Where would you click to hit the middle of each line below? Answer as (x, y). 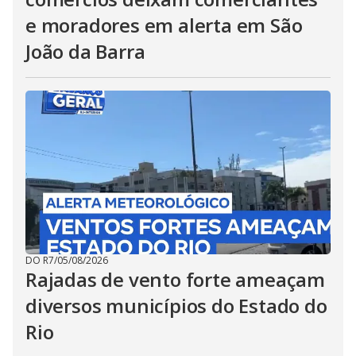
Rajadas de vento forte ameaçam (175, 279)
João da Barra (85, 51)
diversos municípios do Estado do (176, 306)
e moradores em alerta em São (164, 25)
